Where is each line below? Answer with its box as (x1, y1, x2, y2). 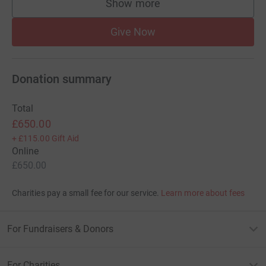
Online (12, 145, 39, 157)
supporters (132, 2, 185, 15)
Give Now (110, 26, 156, 39)
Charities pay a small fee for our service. (12, 188, 159, 198)
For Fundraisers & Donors (7, 223, 113, 235)
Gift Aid (51, 134, 80, 144)
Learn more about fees (161, 188, 245, 198)
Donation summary (12, 72, 112, 87)
